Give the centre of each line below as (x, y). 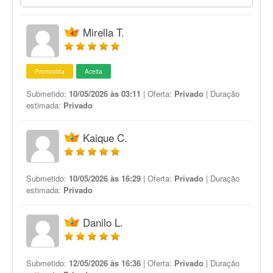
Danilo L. (103, 222)
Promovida (50, 71)
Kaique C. (105, 137)
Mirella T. (104, 32)
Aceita (94, 71)
